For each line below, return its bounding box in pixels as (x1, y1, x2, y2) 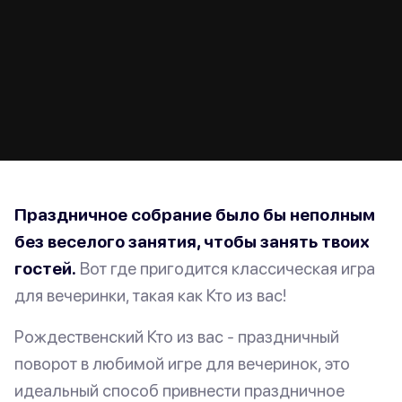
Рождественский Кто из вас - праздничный (14, 327, 339, 347)
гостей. (14, 258, 76, 279)
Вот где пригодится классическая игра (76, 258, 375, 279)
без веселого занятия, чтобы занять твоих (14, 232, 370, 252)
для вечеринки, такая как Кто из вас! (14, 285, 286, 306)
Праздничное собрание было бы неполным (14, 205, 375, 225)
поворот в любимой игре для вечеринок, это (14, 354, 350, 374)
